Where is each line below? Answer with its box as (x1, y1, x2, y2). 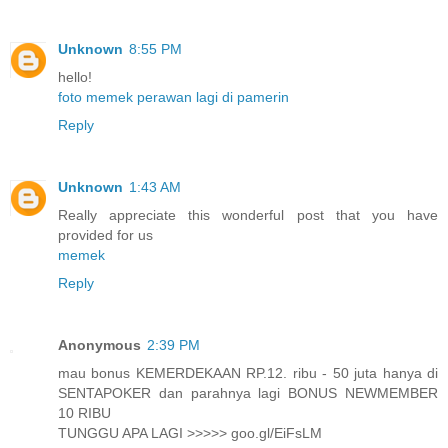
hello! (58, 69, 92, 86)
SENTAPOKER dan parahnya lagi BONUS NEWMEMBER (58, 385, 438, 402)
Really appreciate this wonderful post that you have (58, 207, 438, 224)
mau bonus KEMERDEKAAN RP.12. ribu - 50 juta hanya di (58, 365, 438, 382)
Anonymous (58, 337, 141, 354)
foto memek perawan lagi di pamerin (58, 89, 289, 106)
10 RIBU (58, 405, 111, 422)
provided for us (58, 227, 153, 244)
